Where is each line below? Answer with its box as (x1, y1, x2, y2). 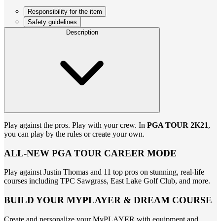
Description (66, 28, 98, 36)
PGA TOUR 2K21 (147, 120, 208, 129)
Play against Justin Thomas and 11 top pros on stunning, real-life (4, 168, 204, 177)
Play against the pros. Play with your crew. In (4, 120, 147, 129)
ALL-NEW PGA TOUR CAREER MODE (4, 147, 177, 158)
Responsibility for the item (28, 7, 102, 15)
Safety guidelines (28, 18, 77, 26)
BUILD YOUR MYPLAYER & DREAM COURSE (4, 194, 212, 205)
